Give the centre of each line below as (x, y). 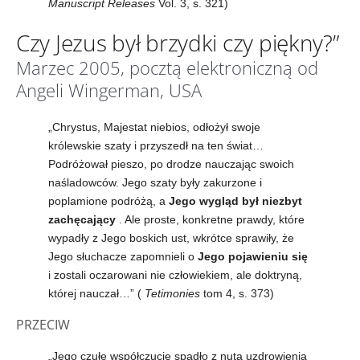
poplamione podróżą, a (108, 200)
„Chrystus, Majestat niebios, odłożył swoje (154, 127)
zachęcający (82, 219)
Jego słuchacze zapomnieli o (123, 256)
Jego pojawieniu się (253, 256)
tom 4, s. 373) (237, 293)
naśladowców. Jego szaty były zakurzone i (155, 182)
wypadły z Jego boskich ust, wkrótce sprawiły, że (171, 237)
